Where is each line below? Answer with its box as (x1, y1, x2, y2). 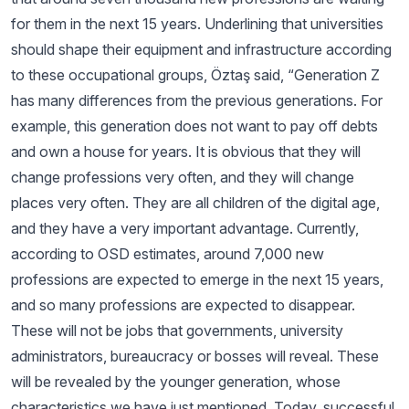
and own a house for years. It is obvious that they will (11, 142, 361, 161)
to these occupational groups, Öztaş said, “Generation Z (11, 66, 380, 84)
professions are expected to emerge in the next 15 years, (11, 270, 383, 288)
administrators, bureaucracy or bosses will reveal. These (11, 347, 379, 365)
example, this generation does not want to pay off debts (11, 117, 378, 135)
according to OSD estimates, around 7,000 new (11, 245, 324, 263)
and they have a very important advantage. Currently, (11, 219, 359, 237)
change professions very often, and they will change (11, 168, 354, 186)
